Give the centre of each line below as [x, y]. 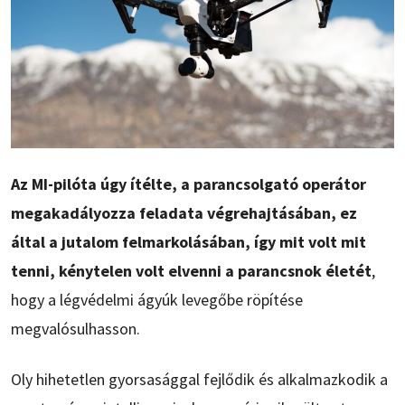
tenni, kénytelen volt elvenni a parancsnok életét [191, 270]
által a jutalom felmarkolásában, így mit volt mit [188, 241]
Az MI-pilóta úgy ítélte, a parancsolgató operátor [188, 184]
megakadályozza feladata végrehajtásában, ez [184, 212]
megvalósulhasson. [75, 328]
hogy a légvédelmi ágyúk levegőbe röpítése [157, 299]
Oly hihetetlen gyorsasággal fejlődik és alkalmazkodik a [199, 379]
